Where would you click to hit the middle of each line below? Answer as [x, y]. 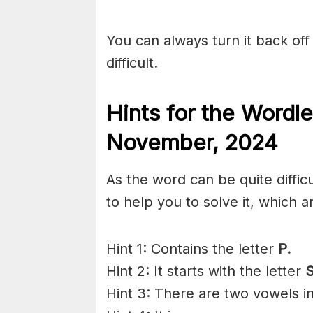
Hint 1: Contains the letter [192, 248]
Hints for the [170, 114]
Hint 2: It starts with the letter [206, 271]
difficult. [132, 63]
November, [162, 143]
